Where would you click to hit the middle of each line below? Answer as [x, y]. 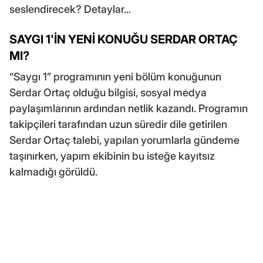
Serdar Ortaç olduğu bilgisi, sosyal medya [108, 92]
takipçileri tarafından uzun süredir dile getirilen [118, 124]
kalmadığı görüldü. [53, 171]
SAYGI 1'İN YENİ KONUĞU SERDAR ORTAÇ [124, 39]
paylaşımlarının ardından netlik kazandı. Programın [129, 108]
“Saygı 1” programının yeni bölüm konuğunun [115, 76]
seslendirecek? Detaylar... [70, 9]
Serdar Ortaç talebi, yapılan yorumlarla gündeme [124, 140]
